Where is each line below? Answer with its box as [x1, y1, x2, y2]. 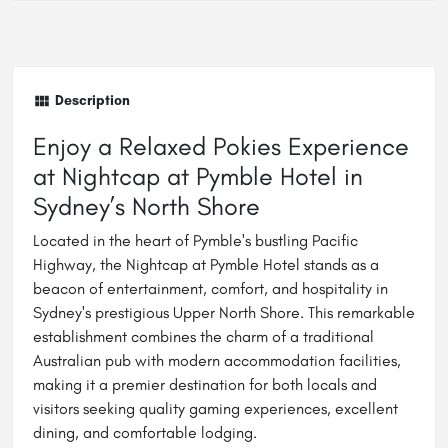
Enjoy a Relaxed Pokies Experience [33, 131, 409, 162]
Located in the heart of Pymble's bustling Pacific [33, 231, 358, 251]
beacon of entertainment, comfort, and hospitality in [33, 279, 388, 299]
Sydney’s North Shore [33, 191, 260, 222]
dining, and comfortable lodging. [33, 423, 257, 443]
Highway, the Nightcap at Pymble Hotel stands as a [33, 255, 379, 275]
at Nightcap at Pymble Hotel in [33, 161, 363, 192]
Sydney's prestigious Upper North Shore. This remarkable [33, 303, 415, 323]
